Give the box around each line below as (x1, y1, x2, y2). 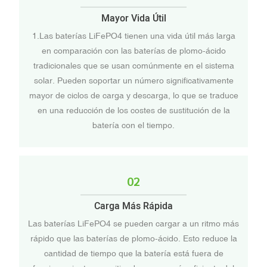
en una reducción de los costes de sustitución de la (37, 105, 230, 115)
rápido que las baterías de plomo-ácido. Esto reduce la (30, 233, 237, 243)
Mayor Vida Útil (101, 11, 166, 26)
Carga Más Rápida (94, 199, 173, 214)
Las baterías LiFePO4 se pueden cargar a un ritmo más (28, 218, 239, 228)
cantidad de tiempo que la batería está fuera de (44, 248, 223, 258)
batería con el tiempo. (92, 120, 175, 130)
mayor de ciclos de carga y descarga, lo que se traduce (29, 90, 238, 100)
